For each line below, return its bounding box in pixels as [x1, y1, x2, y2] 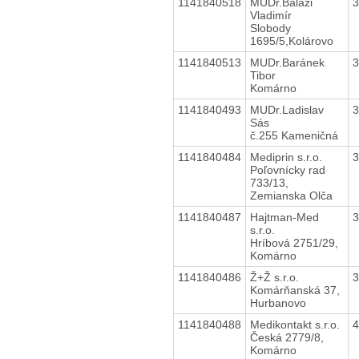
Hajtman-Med [249, 210, 319, 224]
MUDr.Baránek [249, 55, 325, 69]
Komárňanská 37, [249, 283, 340, 296]
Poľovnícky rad [249, 163, 325, 176]
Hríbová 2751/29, [249, 236, 338, 249]
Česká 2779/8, [249, 330, 324, 344]
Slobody [249, 21, 291, 34]
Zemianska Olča [249, 188, 333, 202]
